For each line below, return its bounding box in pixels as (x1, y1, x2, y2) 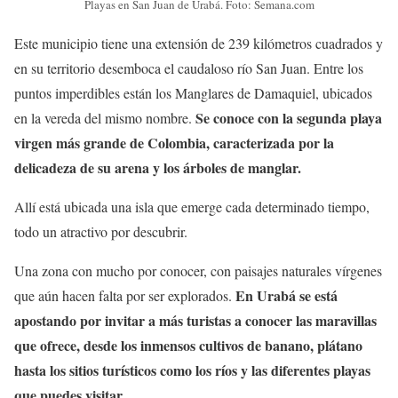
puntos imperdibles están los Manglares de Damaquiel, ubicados (14, 84, 372, 103)
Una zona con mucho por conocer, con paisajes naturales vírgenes (14, 261, 382, 281)
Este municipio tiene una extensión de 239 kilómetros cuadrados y (14, 34, 383, 53)
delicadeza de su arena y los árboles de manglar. (14, 157, 301, 179)
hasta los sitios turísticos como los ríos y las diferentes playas (14, 360, 370, 381)
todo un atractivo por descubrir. (14, 222, 187, 242)
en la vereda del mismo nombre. (14, 108, 195, 128)
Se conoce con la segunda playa (195, 107, 382, 129)
